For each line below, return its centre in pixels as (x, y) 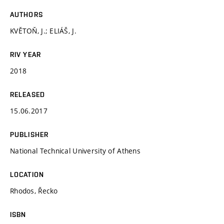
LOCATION (27, 174)
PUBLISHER (29, 134)
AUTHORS (26, 14)
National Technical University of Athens (75, 150)
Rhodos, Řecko (34, 190)
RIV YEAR (25, 54)
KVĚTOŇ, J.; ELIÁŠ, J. (43, 30)
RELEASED (27, 94)
